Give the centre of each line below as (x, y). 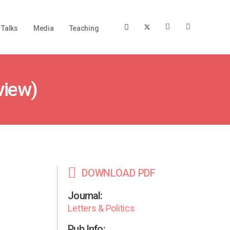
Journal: (85, 196)
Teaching (84, 28)
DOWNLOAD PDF (119, 173)
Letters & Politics (101, 208)
